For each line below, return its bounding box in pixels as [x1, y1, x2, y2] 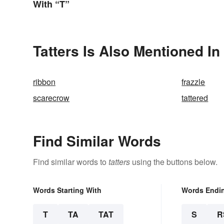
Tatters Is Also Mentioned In [33, 40, 220, 61]
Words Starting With [33, 185, 101, 195]
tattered [181, 92, 208, 103]
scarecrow [33, 92, 69, 103]
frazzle [181, 76, 205, 87]
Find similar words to [33, 156, 108, 167]
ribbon [33, 76, 55, 87]
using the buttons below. [130, 156, 217, 167]
